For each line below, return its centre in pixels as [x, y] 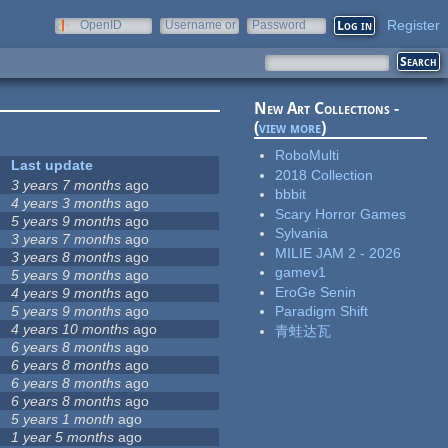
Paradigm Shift [322, 311]
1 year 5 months [63, 437]
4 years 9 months [66, 293]
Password [279, 25]
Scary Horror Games [341, 213]
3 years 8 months [66, 257]
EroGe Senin [316, 291]
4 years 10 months [70, 329]
